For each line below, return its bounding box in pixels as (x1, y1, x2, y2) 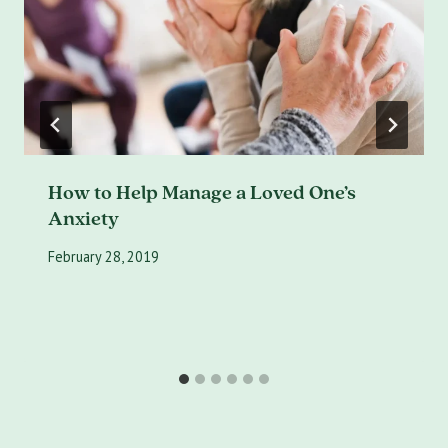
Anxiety (48, 204, 119, 231)
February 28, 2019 (48, 247, 159, 267)
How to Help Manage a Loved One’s (48, 178, 356, 205)
